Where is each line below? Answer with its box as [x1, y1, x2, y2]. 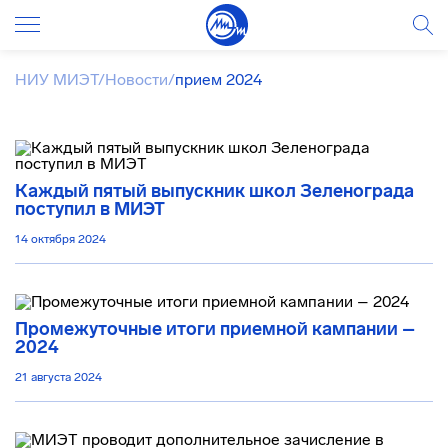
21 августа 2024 [15, 370, 102, 384]
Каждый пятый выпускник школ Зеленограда [15, 180, 414, 202]
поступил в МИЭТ [15, 198, 165, 220]
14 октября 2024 [15, 232, 106, 246]
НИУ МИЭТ [15, 70, 98, 89]
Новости [105, 70, 168, 89]
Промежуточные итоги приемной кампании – [15, 318, 415, 340]
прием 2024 [175, 70, 262, 89]
